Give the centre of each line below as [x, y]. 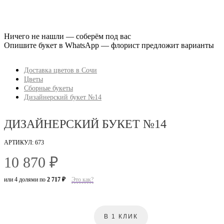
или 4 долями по [25, 180]
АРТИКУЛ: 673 [24, 143]
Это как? [82, 180]
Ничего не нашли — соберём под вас [67, 36]
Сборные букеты [48, 88]
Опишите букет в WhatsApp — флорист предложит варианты [109, 45]
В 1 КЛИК [121, 217]
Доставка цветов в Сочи [60, 70]
